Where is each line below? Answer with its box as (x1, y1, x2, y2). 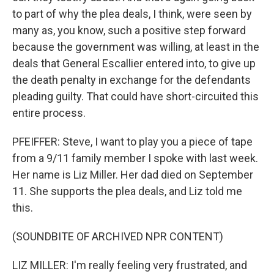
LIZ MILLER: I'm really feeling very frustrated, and (12, 259, 247, 272)
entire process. (12, 106, 86, 119)
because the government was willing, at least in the (12, 40, 259, 53)
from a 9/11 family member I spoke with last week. (12, 152, 258, 165)
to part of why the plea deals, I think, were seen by (12, 7, 252, 20)
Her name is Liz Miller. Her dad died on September (12, 168, 253, 181)
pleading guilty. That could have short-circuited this (12, 90, 259, 103)
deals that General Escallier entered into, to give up (12, 57, 256, 70)
